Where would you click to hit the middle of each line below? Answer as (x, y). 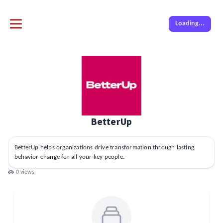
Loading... (190, 24)
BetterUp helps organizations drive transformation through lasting (105, 148)
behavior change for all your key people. (69, 157)
